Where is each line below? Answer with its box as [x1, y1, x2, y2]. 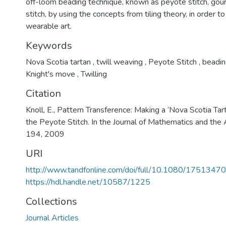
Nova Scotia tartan [25, 56, 93, 68]
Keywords [25, 39, 72, 52]
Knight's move [25, 69, 77, 80]
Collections [25, 195, 77, 208]
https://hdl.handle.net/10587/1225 [25, 177, 150, 188]
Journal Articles [25, 212, 79, 223]
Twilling [78, 69, 107, 80]
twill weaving [94, 56, 145, 68]
